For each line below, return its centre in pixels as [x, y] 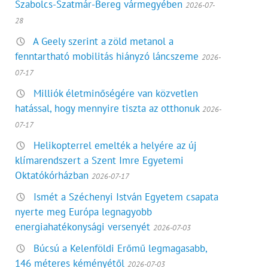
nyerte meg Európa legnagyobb [84, 212]
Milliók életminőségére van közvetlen [116, 94]
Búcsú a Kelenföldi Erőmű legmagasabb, [121, 249]
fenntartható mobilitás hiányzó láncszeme [107, 57]
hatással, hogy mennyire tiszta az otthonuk [107, 109]
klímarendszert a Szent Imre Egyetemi [100, 161]
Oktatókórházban [52, 176]
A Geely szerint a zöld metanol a [103, 42]
